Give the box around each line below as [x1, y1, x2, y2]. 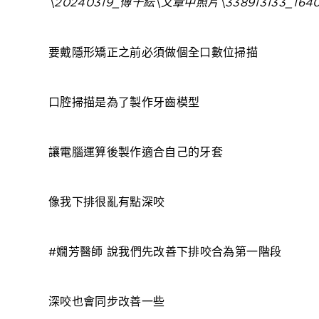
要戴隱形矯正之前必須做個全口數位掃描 [48, 46, 258, 59]
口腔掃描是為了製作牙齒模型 [48, 95, 200, 109]
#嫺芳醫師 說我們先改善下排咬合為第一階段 [48, 245, 282, 258]
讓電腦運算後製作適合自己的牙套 [48, 145, 224, 159]
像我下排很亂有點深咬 [48, 195, 165, 209]
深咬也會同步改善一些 [48, 295, 165, 308]
